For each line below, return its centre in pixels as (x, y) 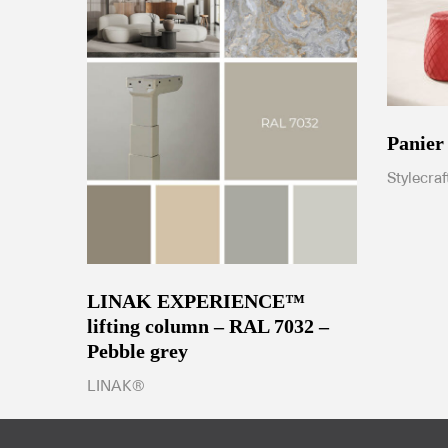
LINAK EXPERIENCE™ (196, 301)
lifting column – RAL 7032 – (208, 326)
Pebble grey (137, 351)
